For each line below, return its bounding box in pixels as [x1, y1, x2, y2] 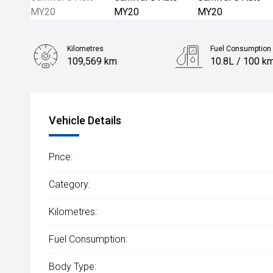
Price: [49, 151, 73, 163]
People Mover [67, 92, 128, 104]
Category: [49, 179, 90, 190]
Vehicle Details [49, 114, 121, 127]
